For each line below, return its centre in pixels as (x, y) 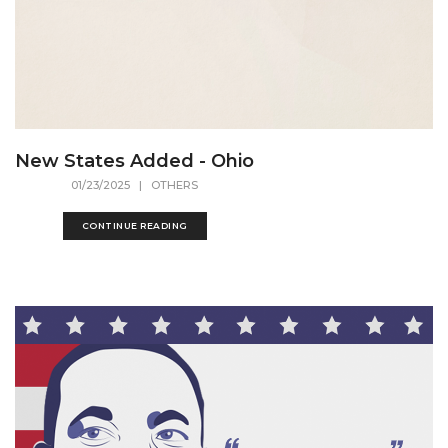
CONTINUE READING (134, 225)
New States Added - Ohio (134, 161)
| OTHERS (164, 185)
